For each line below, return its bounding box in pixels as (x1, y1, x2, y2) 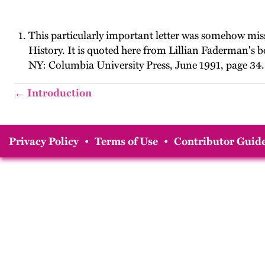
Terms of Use (95, 135, 158, 148)
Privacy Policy (9, 135, 79, 148)
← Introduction (14, 86, 92, 99)
